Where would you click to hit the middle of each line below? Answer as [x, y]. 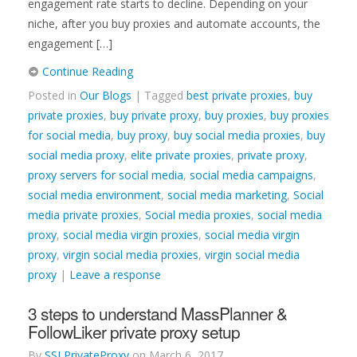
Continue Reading [86, 71]
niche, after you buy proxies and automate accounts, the [174, 24]
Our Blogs [106, 95]
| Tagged [161, 95]
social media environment [94, 195]
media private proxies [83, 215]
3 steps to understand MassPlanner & [157, 313]
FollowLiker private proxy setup [134, 331]
